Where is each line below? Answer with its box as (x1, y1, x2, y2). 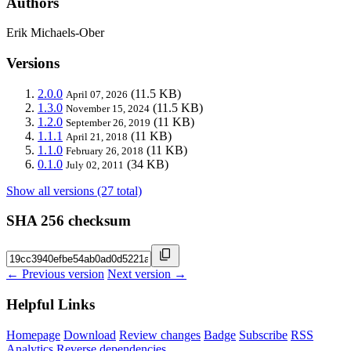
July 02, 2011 (66, 158, 124, 171)
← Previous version (6, 267, 104, 281)
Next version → (107, 267, 186, 281)
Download (63, 327, 116, 342)
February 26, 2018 (66, 144, 143, 157)
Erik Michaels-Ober (6, 26, 104, 40)
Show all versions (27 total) (6, 183, 142, 197)
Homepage (6, 327, 60, 342)
